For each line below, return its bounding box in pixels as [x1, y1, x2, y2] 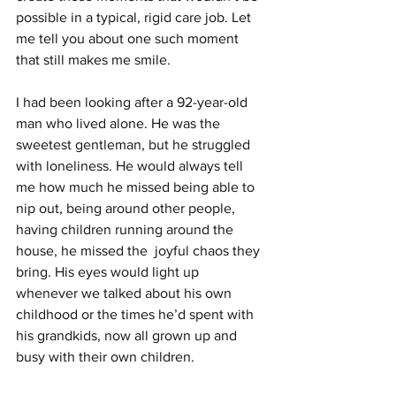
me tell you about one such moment [16, 31, 242, 46]
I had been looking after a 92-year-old [16, 95, 251, 110]
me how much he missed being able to [16, 179, 258, 194]
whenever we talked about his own [16, 286, 235, 301]
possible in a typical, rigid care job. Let [16, 10, 255, 25]
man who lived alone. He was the [16, 116, 224, 131]
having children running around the [16, 222, 237, 237]
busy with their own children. [16, 349, 194, 364]
